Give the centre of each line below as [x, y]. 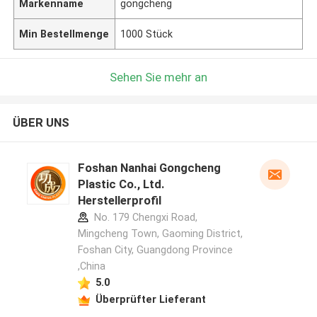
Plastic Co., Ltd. [121, 184]
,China [91, 266]
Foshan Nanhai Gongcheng [149, 168]
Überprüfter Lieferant [150, 299]
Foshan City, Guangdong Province [155, 250]
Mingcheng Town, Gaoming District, [160, 234]
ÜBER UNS [41, 123]
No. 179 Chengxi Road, [144, 218]
